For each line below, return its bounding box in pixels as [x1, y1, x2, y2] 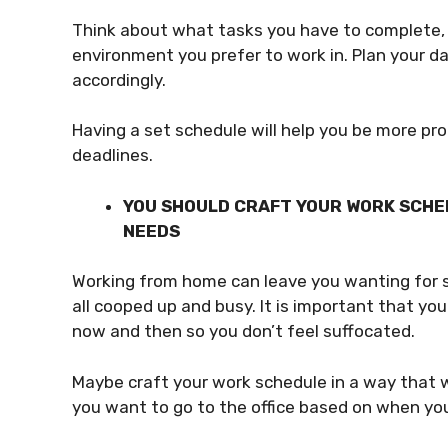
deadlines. [72, 145, 157, 165]
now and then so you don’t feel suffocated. [72, 321, 415, 341]
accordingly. [72, 69, 170, 90]
